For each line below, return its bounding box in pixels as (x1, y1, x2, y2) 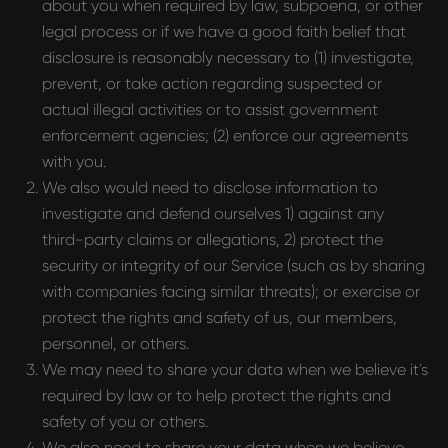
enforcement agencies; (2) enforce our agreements (42, 126, 408, 145)
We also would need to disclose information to (42, 178, 378, 197)
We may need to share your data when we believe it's (42, 360, 428, 379)
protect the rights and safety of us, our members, (42, 308, 397, 327)
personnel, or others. (42, 334, 189, 353)
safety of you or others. (42, 412, 208, 431)
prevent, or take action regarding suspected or (42, 74, 382, 93)
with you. (42, 152, 106, 171)
